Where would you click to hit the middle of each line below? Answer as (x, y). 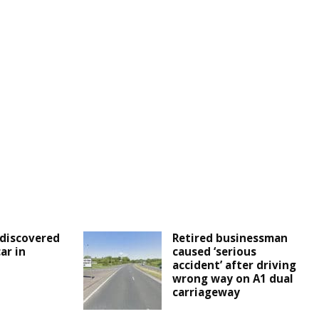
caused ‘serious (215, 252)
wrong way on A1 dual (233, 279)
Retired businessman (230, 238)
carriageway (206, 292)
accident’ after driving (235, 265)
